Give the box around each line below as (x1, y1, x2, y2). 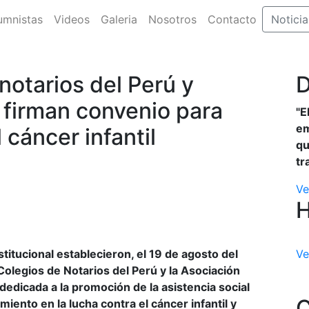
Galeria (100, 12, 137, 26)
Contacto (207, 12, 257, 26)
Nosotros (148, 12, 197, 26)
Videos (53, 12, 90, 26)
